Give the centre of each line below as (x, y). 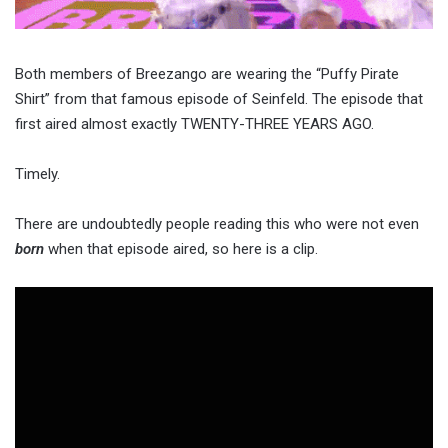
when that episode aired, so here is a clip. (181, 248)
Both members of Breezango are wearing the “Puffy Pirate (207, 73)
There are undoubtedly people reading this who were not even (217, 223)
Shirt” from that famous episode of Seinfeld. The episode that (219, 98)
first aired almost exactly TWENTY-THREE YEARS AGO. (194, 123)
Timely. (37, 173)
